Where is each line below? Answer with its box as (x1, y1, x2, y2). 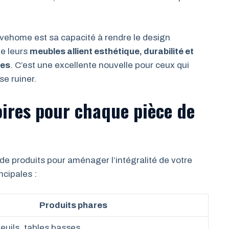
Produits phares (39, 200, 107, 210)
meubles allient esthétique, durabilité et (30, 47, 194, 56)
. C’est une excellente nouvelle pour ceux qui (10, 60, 189, 70)
